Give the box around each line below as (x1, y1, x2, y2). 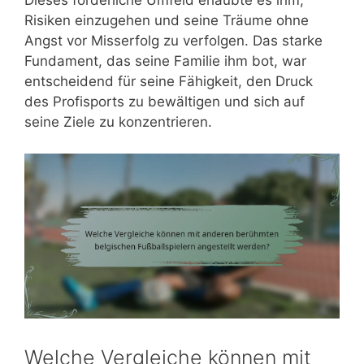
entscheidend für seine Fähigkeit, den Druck (24, 73, 313, 90)
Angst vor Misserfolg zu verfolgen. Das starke (24, 32, 323, 50)
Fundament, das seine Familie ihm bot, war (24, 53, 306, 70)
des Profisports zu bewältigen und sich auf (24, 93, 305, 110)
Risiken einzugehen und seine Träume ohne (24, 12, 309, 29)
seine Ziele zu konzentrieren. (24, 114, 212, 131)
